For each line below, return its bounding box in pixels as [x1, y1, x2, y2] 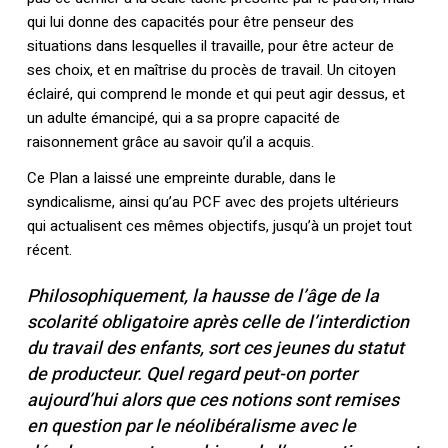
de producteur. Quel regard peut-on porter [26, 361, 357, 389]
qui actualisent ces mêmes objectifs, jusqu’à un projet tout [26, 215, 412, 238]
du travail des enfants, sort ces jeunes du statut [26, 335, 404, 363]
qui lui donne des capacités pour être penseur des [26, 11, 354, 34]
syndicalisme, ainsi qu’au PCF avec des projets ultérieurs [26, 191, 399, 214]
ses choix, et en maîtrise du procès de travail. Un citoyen [26, 59, 396, 82]
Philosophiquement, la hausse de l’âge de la [26, 283, 379, 311]
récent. [26, 239, 72, 262]
